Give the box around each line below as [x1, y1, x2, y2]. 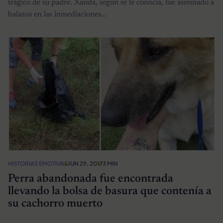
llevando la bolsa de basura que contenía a [8, 186, 212, 198]
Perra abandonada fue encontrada [8, 173, 173, 185]
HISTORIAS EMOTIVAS [8, 159, 68, 167]
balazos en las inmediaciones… [8, 10, 106, 18]
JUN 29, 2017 [68, 159, 103, 167]
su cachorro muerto [8, 198, 103, 210]
